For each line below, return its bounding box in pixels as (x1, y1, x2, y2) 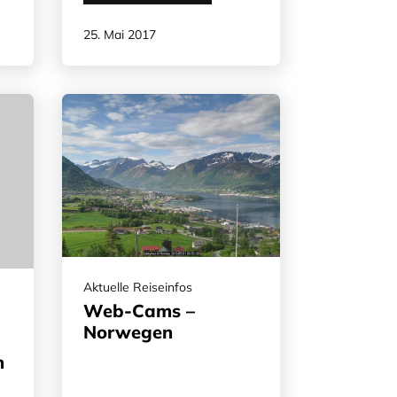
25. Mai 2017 (83, 26, 156, 43)
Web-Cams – (83, 300, 195, 323)
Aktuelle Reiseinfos (83, 279, 192, 296)
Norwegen (83, 321, 173, 344)
